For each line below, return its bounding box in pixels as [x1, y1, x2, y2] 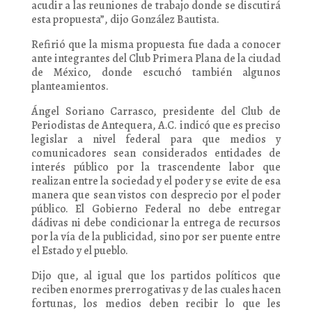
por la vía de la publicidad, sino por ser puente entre [31, 229, 281, 244]
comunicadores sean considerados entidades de [31, 146, 281, 161]
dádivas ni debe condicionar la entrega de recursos [31, 215, 281, 231]
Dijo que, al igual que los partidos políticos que [31, 268, 281, 283]
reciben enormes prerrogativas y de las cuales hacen [31, 282, 281, 297]
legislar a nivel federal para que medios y [31, 132, 281, 147]
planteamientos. [31, 79, 109, 94]
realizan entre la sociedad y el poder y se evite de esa [31, 173, 281, 189]
